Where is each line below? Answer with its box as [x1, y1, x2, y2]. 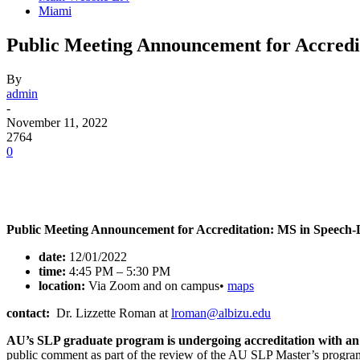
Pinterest [217, 169, 256, 182]
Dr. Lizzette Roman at [50, 305, 171, 320]
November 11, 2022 [6, 115, 108, 129]
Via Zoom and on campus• [85, 278, 227, 292]
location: [39, 278, 85, 292]
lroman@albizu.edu [171, 305, 271, 320]
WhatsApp [309, 169, 351, 182]
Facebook [39, 169, 81, 182]
